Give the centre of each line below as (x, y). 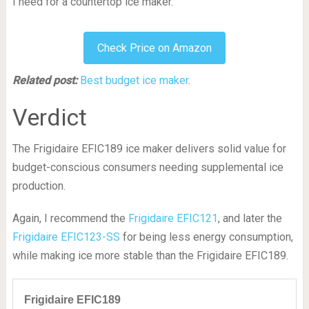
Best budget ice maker (134, 80)
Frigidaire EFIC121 (173, 218)
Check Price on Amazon (154, 48)
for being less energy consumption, (206, 237)
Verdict (49, 117)
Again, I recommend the (70, 218)
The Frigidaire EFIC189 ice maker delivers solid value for (149, 148)
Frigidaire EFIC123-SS (66, 237)
